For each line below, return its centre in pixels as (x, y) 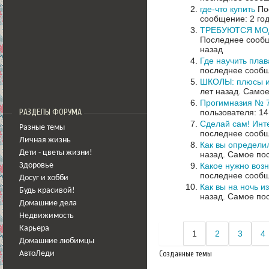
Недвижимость (47, 216)
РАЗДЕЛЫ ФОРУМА (50, 112)
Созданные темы (186, 253)
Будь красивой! (47, 191)
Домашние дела (48, 203)
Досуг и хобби (44, 178)
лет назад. (222, 91)
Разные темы (42, 128)
